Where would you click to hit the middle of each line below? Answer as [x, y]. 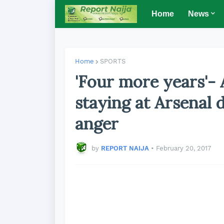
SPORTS [113, 61]
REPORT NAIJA [125, 148]
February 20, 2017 [183, 148]
